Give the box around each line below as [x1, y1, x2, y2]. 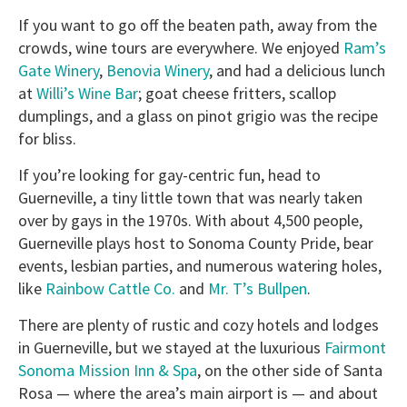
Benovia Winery [106, 60, 209, 82]
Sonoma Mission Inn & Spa [18, 360, 197, 382]
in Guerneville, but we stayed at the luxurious [18, 337, 324, 359]
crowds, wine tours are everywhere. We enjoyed [18, 37, 343, 59]
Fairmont [324, 337, 386, 359]
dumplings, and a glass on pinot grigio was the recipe [18, 105, 378, 127]
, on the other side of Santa [197, 360, 382, 382]
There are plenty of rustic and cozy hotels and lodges [18, 314, 379, 336]
